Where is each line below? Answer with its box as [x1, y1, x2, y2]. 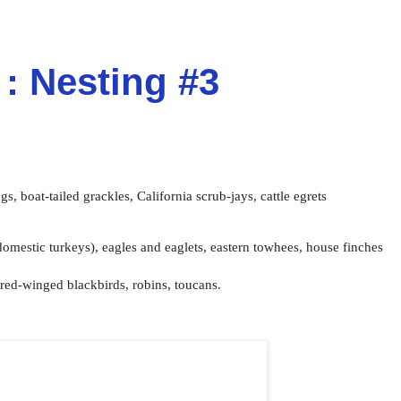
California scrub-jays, [137, 187, 260, 203]
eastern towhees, [210, 239, 306, 255]
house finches [306, 239, 383, 255]
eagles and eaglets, [102, 239, 210, 255]
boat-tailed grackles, [21, 187, 137, 203]
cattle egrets [260, 187, 327, 203]
